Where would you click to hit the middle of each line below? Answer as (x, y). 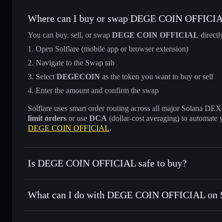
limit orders (47, 118)
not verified (142, 179)
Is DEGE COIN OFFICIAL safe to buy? (107, 163)
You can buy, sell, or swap (70, 35)
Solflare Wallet (166, 211)
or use (78, 118)
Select (46, 76)
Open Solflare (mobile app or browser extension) (112, 49)
